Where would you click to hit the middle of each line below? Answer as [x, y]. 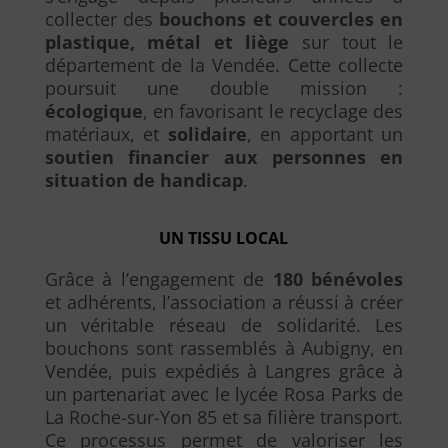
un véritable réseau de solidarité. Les [224, 325]
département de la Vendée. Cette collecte [224, 65]
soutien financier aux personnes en [224, 157]
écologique [93, 111]
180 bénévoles [338, 279]
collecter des [102, 19]
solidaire [207, 134]
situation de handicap [143, 180]
